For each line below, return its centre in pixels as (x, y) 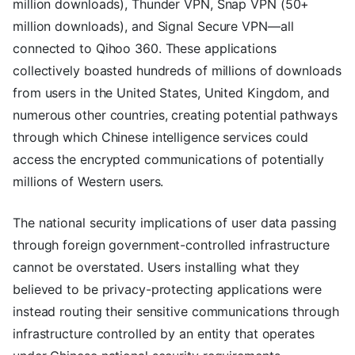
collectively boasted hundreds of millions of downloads (177, 70)
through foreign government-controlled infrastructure (171, 244)
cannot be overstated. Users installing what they (157, 267)
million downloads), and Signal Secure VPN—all (153, 26)
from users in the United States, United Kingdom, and (171, 92)
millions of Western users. (88, 181)
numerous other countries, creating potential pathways (175, 115)
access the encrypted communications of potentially (168, 159)
